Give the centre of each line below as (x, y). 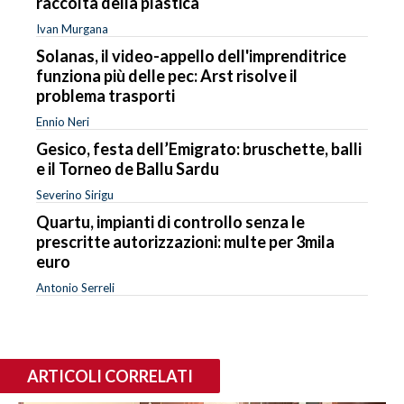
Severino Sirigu (75, 194)
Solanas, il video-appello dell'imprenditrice (191, 55)
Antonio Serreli (75, 287)
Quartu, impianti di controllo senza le (170, 221)
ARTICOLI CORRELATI (110, 376)
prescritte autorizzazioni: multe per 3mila (185, 241)
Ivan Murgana (72, 28)
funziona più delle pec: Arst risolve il (167, 75)
